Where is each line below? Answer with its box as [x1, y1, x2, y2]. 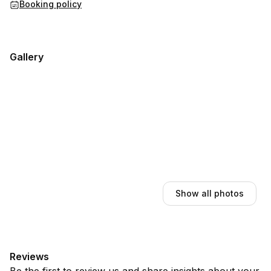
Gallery [10, 51, 44, 63]
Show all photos [175, 188, 244, 198]
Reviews [10, 250, 49, 263]
